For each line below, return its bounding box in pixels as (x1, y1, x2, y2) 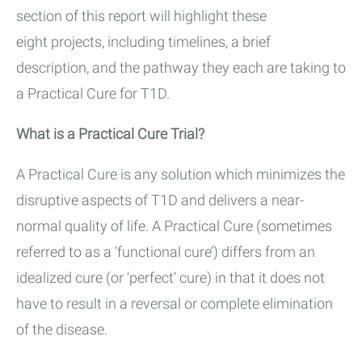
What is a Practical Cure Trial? (16, 125, 204, 143)
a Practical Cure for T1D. (16, 85, 173, 103)
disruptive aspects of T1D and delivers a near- (16, 192, 304, 209)
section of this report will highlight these (16, 7, 267, 25)
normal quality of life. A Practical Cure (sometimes (16, 217, 332, 235)
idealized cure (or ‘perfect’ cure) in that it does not (16, 269, 325, 287)
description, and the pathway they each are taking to (16, 59, 346, 77)
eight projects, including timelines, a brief (16, 33, 271, 51)
